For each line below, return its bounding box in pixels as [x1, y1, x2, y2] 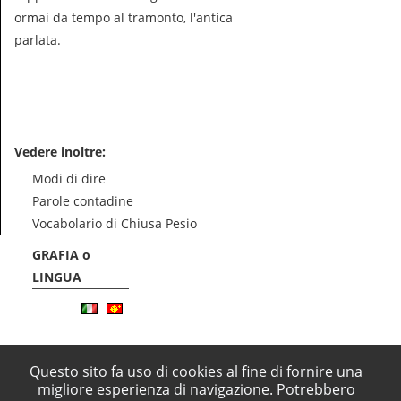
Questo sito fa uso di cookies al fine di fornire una [30, 362, 363, 381]
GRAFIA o [32, 246, 90, 263]
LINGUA [32, 269, 81, 286]
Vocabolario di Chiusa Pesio [32, 215, 197, 232]
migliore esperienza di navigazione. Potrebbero [37, 380, 355, 399]
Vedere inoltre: [14, 143, 106, 160]
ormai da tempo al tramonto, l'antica [14, 9, 233, 26]
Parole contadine [32, 192, 133, 209]
